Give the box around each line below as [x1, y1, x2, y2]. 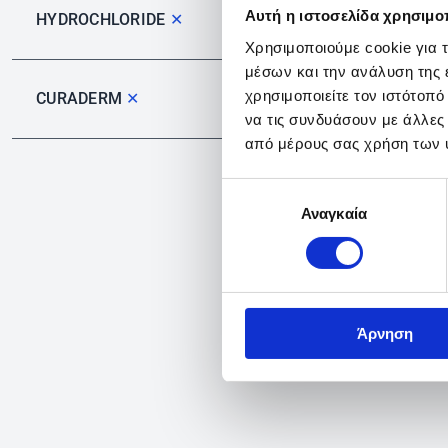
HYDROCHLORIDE [36, 10, 170, 29]
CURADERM [36, 89, 127, 108]
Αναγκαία [301, 204, 367, 222]
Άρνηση [356, 324, 413, 342]
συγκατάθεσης [221, 205, 319, 223]
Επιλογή [221, 181, 277, 199]
